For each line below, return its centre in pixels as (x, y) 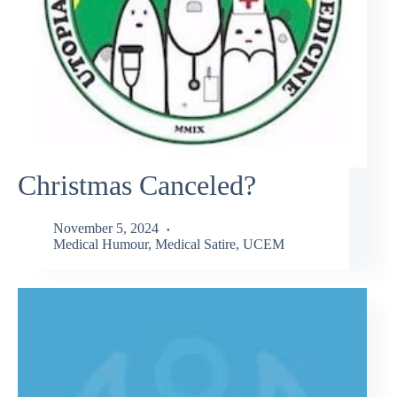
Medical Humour (101, 245)
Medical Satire (195, 245)
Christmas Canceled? (137, 185)
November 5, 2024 (106, 229)
